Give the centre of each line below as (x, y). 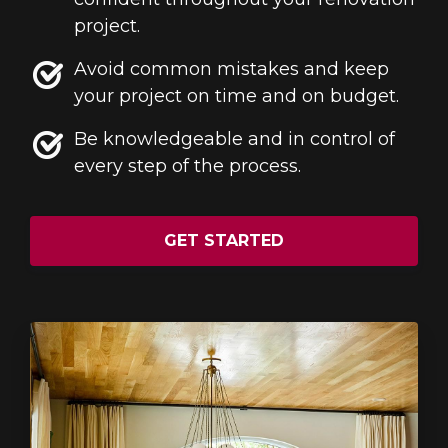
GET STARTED (224, 241)
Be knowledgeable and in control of (234, 139)
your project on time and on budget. (236, 96)
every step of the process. (187, 166)
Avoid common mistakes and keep (231, 69)
